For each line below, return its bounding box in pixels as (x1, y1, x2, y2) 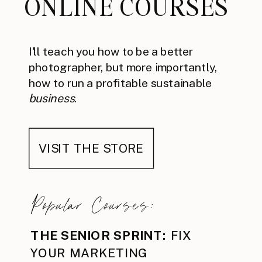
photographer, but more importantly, (29, 60, 217, 74)
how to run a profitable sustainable (29, 76, 212, 89)
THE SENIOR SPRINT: (30, 228, 167, 243)
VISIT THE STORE (38, 140, 144, 155)
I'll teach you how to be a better (29, 44, 194, 58)
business (29, 91, 75, 105)
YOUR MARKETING (30, 245, 148, 260)
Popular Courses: (32, 196, 156, 215)
